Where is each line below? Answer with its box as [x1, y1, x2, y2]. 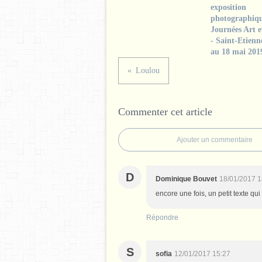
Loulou [136, 66, 160, 75]
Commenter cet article [118, 106, 212, 118]
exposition [210, 3, 246, 12]
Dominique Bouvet [156, 175, 217, 183]
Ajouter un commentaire [177, 136, 253, 144]
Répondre [146, 213, 178, 222]
